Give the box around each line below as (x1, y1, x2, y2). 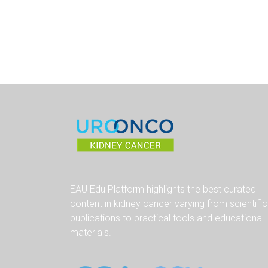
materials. (70, 226, 111, 238)
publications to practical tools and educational (70, 212, 264, 224)
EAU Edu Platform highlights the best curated (70, 183, 256, 195)
